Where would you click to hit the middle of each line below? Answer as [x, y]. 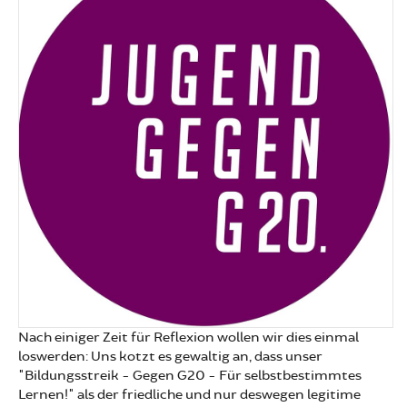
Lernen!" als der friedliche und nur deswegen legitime [189, 395]
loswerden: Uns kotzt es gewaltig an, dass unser [170, 357]
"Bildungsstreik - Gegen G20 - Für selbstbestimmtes [190, 376]
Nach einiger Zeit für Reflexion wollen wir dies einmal [189, 338]
